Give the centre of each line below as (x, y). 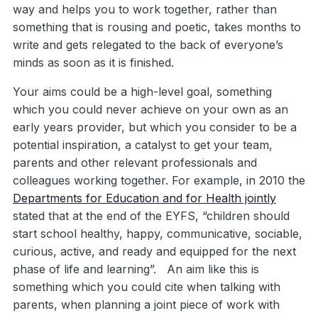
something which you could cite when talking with (147, 287)
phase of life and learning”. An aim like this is (136, 269)
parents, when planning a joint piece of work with (146, 305)
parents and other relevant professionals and (135, 163)
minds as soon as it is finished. (95, 63)
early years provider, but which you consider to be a (155, 127)
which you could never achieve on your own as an (150, 110)
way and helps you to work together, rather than (145, 10)
